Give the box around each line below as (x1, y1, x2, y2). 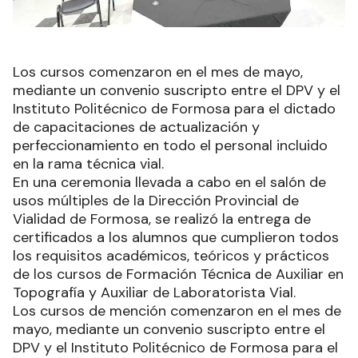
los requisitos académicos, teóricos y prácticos (13, 246, 329, 266)
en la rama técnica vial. (13, 154, 164, 174)
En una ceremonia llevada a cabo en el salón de (13, 173, 326, 193)
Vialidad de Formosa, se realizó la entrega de (13, 209, 311, 229)
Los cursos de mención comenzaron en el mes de (13, 301, 341, 321)
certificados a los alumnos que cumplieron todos (13, 228, 339, 248)
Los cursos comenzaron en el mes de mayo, (13, 62, 303, 82)
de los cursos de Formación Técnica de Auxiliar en (13, 265, 344, 284)
